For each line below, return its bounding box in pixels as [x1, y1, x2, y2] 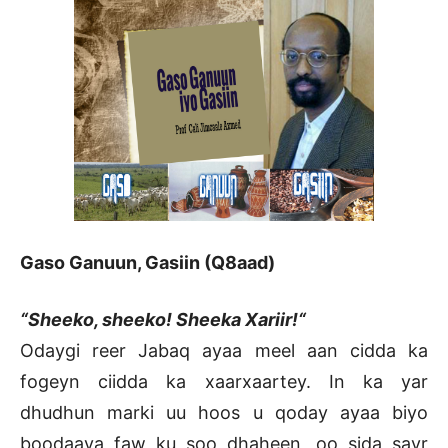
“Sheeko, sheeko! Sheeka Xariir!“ [20, 309, 306, 331]
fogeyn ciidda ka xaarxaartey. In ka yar [20, 371, 428, 393]
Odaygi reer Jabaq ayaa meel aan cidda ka [20, 340, 428, 362]
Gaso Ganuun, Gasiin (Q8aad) [20, 252, 275, 274]
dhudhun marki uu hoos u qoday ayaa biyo [20, 402, 428, 424]
